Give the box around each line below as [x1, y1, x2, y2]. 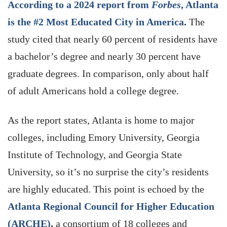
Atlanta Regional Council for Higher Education [8, 201, 214, 212]
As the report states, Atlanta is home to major [8, 115, 195, 126]
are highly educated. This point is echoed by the [8, 183, 204, 195]
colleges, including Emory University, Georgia [8, 132, 200, 143]
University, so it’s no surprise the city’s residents [8, 166, 209, 177]
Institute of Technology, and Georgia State [8, 149, 182, 160]
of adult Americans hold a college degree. [8, 85, 179, 96]
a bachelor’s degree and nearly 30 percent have [8, 51, 201, 62]
